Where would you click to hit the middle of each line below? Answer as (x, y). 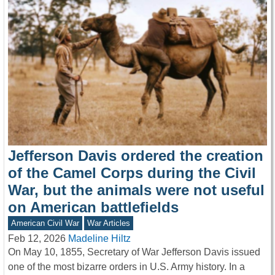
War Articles (109, 223)
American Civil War (45, 223)
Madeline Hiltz (99, 239)
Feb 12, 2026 (37, 239)
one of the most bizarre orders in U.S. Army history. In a (126, 267)
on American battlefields (93, 207)
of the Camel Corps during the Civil (132, 172)
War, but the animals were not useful (136, 190)
